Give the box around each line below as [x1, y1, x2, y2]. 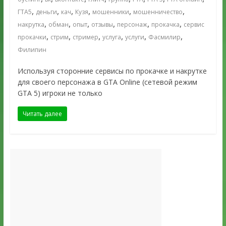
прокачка [151, 20, 180, 29]
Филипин [17, 45, 46, 54]
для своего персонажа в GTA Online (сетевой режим [17, 77, 197, 87]
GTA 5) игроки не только [17, 88, 102, 98]
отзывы [91, 20, 113, 29]
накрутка [17, 20, 44, 29]
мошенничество [133, 8, 183, 17]
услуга [102, 33, 121, 42]
